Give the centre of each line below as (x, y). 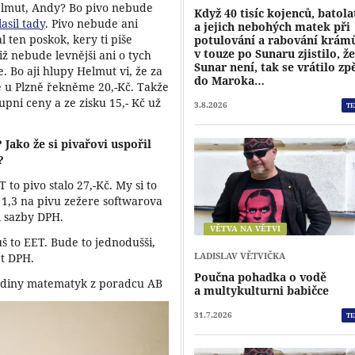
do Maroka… (230, 80)
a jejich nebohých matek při (273, 26)
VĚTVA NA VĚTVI (246, 229)
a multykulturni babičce (262, 290)
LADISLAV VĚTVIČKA (240, 255)
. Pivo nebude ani (92, 23)
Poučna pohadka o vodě (261, 277)
